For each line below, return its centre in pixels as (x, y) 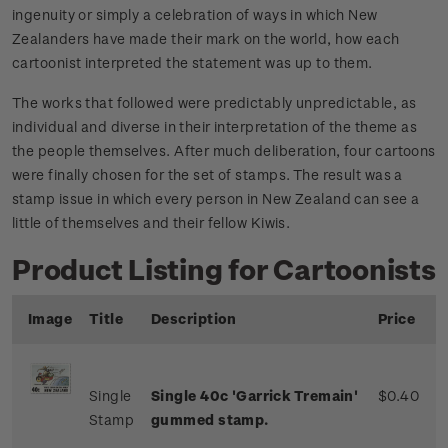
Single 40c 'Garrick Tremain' (255, 396)
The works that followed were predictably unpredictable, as (214, 103)
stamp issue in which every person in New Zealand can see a (216, 199)
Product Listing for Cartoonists (224, 269)
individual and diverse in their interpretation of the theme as (215, 127)
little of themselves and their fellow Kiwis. (151, 223)
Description (194, 319)
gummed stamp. (210, 420)
